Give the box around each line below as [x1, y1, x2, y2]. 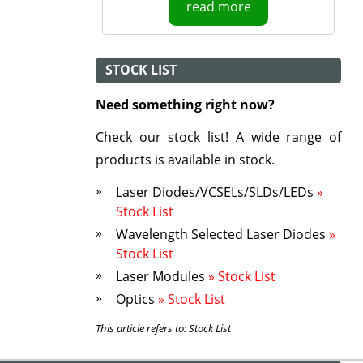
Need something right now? [95, 96, 275, 113]
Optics [115, 290, 155, 308]
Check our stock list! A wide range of [95, 128, 342, 146]
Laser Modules [115, 267, 208, 285]
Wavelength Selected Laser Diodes [115, 225, 326, 243]
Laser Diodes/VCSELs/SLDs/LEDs [115, 183, 317, 201]
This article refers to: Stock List [95, 321, 231, 335]
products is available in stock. [95, 151, 275, 169]
